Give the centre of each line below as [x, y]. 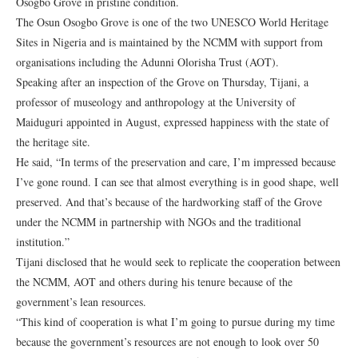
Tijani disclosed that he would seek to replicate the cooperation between [178, 262]
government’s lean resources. [81, 302]
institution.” [43, 242]
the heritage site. [53, 142]
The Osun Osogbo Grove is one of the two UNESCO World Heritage [172, 22]
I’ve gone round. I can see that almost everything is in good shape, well [177, 182]
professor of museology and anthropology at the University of [156, 102]
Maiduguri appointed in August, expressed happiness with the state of [173, 122]
